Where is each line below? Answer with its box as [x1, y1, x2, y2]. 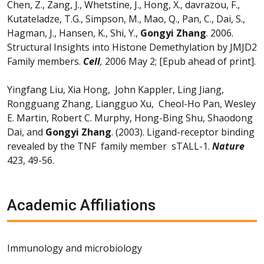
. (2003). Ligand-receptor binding [111, 125, 255, 138]
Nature [212, 139, 245, 153]
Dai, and [7, 125, 45, 138]
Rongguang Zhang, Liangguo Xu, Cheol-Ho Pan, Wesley [7, 97, 256, 110]
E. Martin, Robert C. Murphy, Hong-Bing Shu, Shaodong [7, 111, 253, 124]
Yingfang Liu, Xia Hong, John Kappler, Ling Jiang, [7, 82, 224, 96]
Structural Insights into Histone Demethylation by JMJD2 [7, 40, 257, 54]
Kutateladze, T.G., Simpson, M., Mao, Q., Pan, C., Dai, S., [7, 12, 245, 25]
